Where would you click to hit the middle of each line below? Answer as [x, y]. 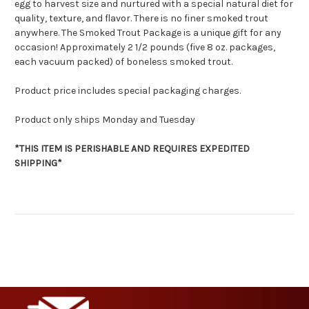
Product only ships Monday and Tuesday [105, 120]
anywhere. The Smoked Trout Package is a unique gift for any [148, 33]
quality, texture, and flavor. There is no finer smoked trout [141, 19]
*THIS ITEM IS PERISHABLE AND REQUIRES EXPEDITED [132, 149]
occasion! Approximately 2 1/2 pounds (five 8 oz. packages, [145, 48]
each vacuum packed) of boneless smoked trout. [123, 62]
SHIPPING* [38, 163]
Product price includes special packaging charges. [128, 91]
